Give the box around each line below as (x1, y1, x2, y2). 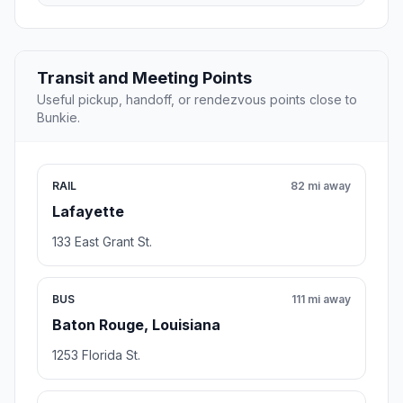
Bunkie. (37, 110, 80, 126)
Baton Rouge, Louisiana (52, 316, 220, 335)
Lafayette (52, 202, 124, 221)
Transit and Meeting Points (37, 68, 252, 88)
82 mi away (291, 179, 351, 193)
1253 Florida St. (52, 347, 140, 363)
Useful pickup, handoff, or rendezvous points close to (37, 92, 357, 108)
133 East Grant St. (52, 234, 152, 250)
